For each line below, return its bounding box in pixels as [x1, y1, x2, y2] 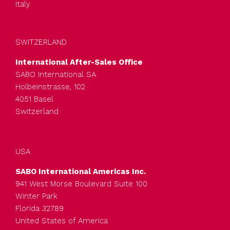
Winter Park [15, 191, 57, 201]
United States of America [15, 216, 108, 225]
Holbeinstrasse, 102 [15, 82, 85, 91]
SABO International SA [15, 69, 96, 79]
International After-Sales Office [15, 57, 143, 67]
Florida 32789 [15, 203, 64, 213]
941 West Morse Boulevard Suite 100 [15, 179, 147, 188]
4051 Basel [15, 94, 53, 104]
